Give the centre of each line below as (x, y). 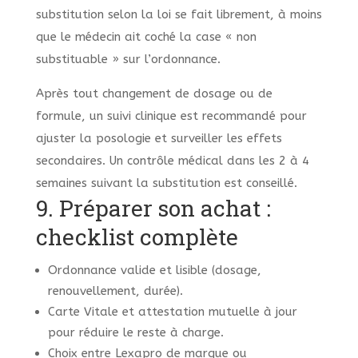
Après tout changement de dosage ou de (154, 94)
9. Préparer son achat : (153, 209)
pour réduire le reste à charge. (135, 333)
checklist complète (137, 237)
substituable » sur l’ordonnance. (128, 60)
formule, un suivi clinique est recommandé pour (171, 116)
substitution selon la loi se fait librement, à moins (179, 15)
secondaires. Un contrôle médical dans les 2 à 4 (172, 161)
